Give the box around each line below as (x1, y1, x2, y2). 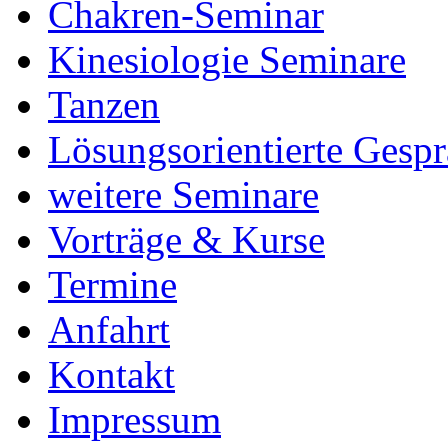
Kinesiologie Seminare (48, 38, 406, 82)
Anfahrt (48, 308, 170, 352)
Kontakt (48, 353, 175, 397)
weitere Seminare (48, 173, 319, 217)
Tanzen (48, 83, 160, 127)
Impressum (48, 398, 221, 442)
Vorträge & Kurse (48, 218, 325, 262)
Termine (48, 263, 177, 307)
